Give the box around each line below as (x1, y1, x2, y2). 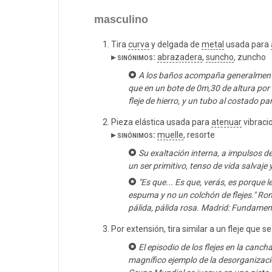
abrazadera (157, 52, 202, 63)
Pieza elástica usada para (111, 117, 211, 127)
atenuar (211, 117, 242, 127)
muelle (157, 130, 183, 140)
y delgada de (149, 39, 202, 50)
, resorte (183, 130, 215, 140)
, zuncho (234, 52, 266, 63)
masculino (94, 13, 148, 26)
